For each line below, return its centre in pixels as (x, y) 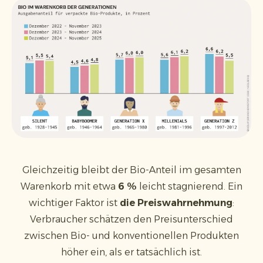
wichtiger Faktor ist (74, 203)
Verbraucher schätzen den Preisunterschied (131, 219)
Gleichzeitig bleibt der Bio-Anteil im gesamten (131, 170)
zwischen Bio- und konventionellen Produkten (131, 235)
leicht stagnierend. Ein (191, 186)
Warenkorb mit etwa (68, 186)
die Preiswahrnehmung (176, 203)
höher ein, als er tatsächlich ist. (131, 252)
